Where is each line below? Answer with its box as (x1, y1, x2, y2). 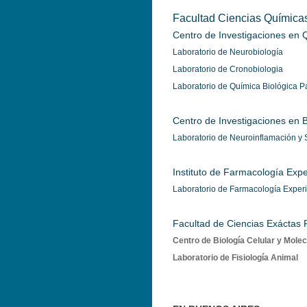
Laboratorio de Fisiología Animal (173, 253, 298, 262)
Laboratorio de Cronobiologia (173, 64, 283, 74)
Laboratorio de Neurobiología (173, 47, 283, 57)
